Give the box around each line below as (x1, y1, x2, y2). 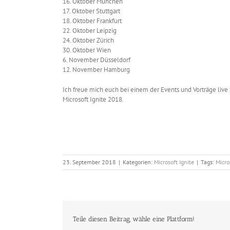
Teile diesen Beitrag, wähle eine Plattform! (73, 215, 195, 223)
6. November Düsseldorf (63, 55, 130, 65)
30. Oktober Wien (63, 46, 111, 55)
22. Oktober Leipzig (63, 26, 117, 35)
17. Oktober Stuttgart (63, 7, 120, 16)
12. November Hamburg (63, 65, 130, 74)
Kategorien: (123, 158, 154, 166)
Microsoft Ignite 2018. (63, 95, 124, 104)
